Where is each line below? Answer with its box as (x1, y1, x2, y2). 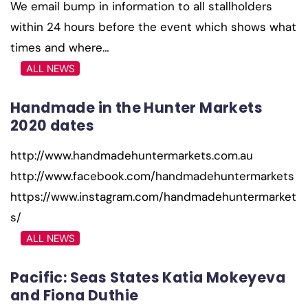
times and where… (10, 39, 109, 55)
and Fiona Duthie (10, 285, 139, 305)
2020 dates (10, 115, 95, 135)
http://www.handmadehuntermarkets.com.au (10, 147, 253, 163)
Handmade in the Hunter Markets (10, 97, 263, 118)
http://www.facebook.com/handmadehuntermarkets (10, 168, 294, 184)
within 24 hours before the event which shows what (10, 19, 296, 34)
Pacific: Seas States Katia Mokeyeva (10, 267, 285, 287)
